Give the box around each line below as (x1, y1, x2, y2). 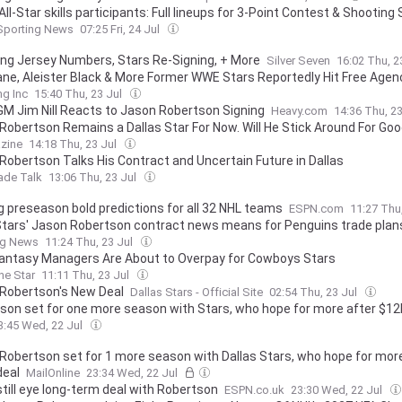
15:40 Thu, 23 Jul (34, 87, 125, 100)
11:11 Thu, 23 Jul (41, 268, 132, 282)
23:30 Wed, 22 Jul (291, 383, 385, 397)
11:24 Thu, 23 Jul (45, 235, 135, 249)
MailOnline (26, 366, 80, 380)
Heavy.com (271, 104, 328, 118)
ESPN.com (289, 202, 344, 215)
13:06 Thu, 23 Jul (48, 170, 139, 184)
